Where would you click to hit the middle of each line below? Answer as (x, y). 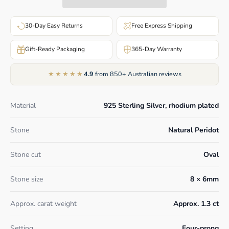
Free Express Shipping (162, 26)
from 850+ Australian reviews (137, 74)
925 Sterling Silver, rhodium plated (161, 105)
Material (23, 105)
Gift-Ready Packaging (55, 49)
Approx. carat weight (43, 203)
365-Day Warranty (157, 49)
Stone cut (26, 154)
